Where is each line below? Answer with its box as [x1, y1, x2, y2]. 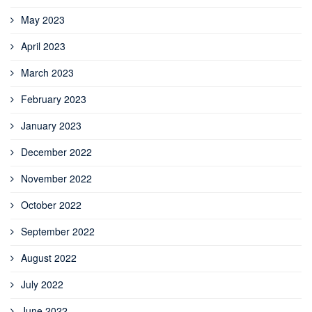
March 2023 [21, 65, 74, 79]
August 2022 [21, 250, 77, 265]
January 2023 [21, 118, 81, 132]
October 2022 [21, 197, 81, 212]
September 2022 [21, 224, 95, 238]
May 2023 [21, 12, 65, 26]
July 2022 [21, 276, 63, 291]
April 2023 [21, 38, 65, 53]
